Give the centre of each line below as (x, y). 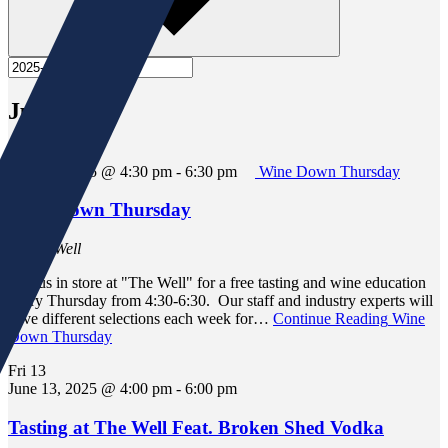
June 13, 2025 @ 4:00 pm (90, 388)
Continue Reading (330, 318)
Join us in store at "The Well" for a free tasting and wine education (217, 282)
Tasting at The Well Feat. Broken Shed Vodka (196, 427)
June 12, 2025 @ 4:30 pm (90, 171)
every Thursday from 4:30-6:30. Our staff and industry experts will (220, 300)
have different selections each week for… (140, 318)
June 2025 (59, 110)
